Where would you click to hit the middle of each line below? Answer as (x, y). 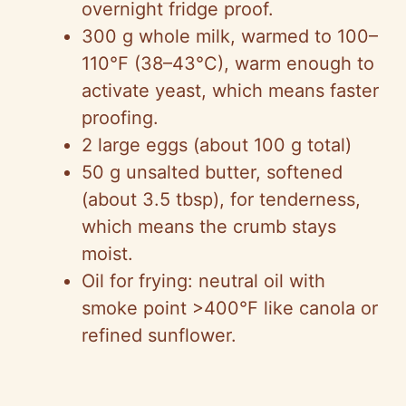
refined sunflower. (159, 335)
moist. (107, 253)
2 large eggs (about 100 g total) (217, 145)
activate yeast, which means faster (230, 90)
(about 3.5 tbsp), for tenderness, (221, 199)
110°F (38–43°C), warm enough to (228, 63)
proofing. (120, 117)
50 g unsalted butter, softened (212, 172)
